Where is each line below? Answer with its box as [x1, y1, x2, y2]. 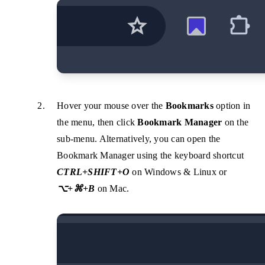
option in [213, 100, 251, 111]
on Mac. [95, 183, 130, 193]
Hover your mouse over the [57, 100, 166, 111]
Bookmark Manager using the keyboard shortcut [57, 150, 244, 160]
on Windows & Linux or [130, 166, 227, 177]
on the [222, 117, 248, 127]
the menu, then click [57, 117, 138, 127]
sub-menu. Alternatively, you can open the [57, 133, 221, 144]
